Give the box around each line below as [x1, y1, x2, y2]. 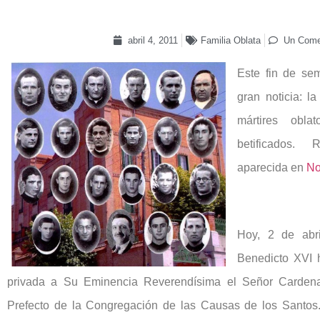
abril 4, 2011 [127, 34, 178, 46]
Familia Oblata [200, 34, 261, 46]
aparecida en [237, 161, 306, 174]
